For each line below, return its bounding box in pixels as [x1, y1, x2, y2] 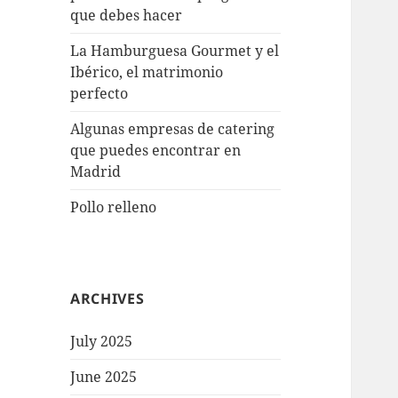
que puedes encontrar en [70, 140, 242, 161]
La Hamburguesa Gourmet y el [70, 41, 280, 61]
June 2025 [70, 367, 138, 387]
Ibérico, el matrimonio [70, 62, 224, 83]
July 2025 [70, 331, 133, 352]
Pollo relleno [70, 197, 157, 218]
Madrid [70, 162, 122, 182]
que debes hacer [70, 5, 183, 26]
